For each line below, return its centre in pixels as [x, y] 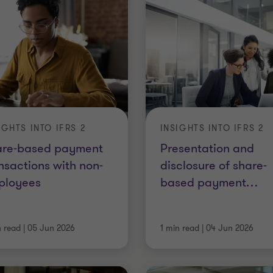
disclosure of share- [213, 165]
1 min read [179, 228]
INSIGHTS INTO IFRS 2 [212, 128]
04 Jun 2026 [229, 228]
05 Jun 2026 [51, 228]
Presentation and [207, 148]
